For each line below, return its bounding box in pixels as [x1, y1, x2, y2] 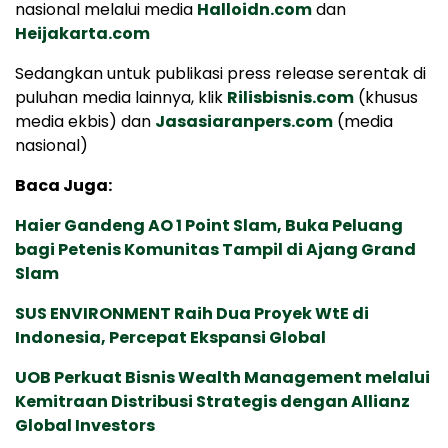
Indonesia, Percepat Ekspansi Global [15, 325, 326, 349]
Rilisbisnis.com [227, 85, 354, 109]
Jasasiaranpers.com [155, 109, 333, 133]
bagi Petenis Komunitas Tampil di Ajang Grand [15, 237, 416, 261]
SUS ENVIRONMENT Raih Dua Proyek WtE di [15, 301, 369, 325]
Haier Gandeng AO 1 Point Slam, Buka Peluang [15, 213, 403, 237]
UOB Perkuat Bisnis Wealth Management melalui [15, 365, 430, 389]
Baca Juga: [15, 173, 112, 197]
